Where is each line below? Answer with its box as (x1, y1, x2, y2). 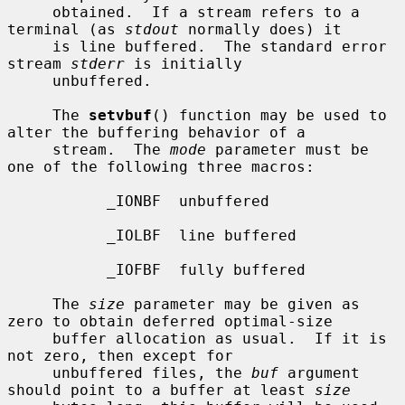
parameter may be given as (125, 295, 360, 313)
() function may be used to (152, 106, 387, 124)
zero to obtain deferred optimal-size (7, 312, 333, 330)
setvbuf (89, 106, 152, 124)
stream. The (52, 140, 170, 158)
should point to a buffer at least (7, 381, 315, 399)
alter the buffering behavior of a (7, 123, 306, 141)
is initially (125, 54, 242, 72)
